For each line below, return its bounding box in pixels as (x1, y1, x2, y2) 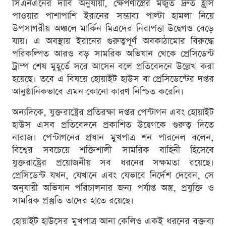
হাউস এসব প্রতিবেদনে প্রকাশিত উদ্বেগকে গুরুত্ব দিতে (12, 119, 214, 132)
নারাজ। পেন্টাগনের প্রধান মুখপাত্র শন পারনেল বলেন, (12, 131, 214, 144)
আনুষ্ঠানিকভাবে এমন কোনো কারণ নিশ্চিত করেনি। (12, 85, 184, 98)
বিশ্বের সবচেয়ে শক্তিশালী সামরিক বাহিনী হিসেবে (12, 144, 214, 157)
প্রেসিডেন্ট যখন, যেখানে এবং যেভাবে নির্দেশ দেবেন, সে (12, 169, 214, 182)
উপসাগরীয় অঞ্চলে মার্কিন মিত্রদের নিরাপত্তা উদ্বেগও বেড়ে (12, 22, 214, 35)
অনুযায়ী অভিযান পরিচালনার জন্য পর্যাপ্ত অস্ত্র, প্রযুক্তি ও (12, 182, 214, 195)
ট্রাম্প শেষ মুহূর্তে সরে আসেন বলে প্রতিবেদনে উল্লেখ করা (12, 60, 214, 73)
